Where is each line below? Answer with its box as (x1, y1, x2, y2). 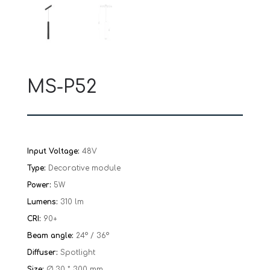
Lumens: (27, 198, 60, 207)
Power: (27, 181, 54, 190)
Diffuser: (27, 248, 60, 257)
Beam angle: (27, 231, 76, 240)
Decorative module (48, 164, 121, 173)
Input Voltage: (27, 147, 82, 156)
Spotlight (60, 248, 95, 257)
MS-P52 (27, 77, 96, 98)
